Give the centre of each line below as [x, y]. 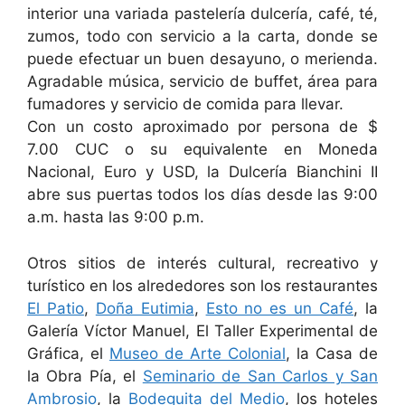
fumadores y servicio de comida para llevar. [185, 104]
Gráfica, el [68, 353]
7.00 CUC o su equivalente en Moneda [202, 150]
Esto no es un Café [280, 308]
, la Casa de [332, 353]
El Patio [56, 308]
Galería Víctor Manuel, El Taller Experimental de [202, 330]
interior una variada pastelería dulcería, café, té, [202, 14]
